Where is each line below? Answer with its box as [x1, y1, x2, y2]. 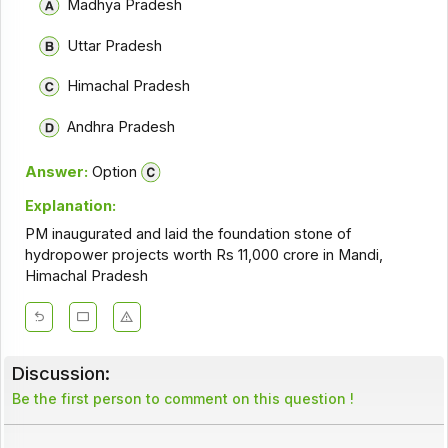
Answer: [24, 162, 88, 181]
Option [87, 162, 137, 181]
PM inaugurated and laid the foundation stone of [24, 225, 351, 244]
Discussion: [11, 362, 110, 385]
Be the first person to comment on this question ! [11, 390, 354, 408]
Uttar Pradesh [66, 36, 162, 55]
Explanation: [24, 196, 116, 215]
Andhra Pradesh [66, 117, 175, 136]
